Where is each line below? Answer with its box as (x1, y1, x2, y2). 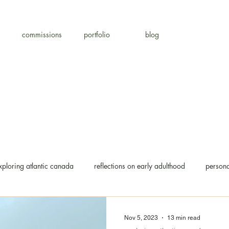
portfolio (84, 30, 110, 39)
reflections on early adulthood (94, 161, 185, 171)
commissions (21, 30, 62, 39)
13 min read (167, 214, 200, 221)
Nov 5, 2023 (124, 214, 158, 221)
